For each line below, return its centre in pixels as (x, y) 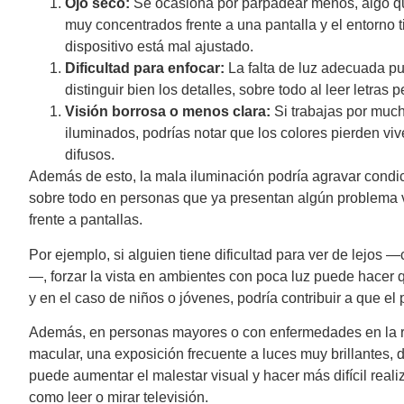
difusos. (93, 155)
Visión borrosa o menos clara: (168, 112)
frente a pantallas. (87, 220)
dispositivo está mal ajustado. (161, 47)
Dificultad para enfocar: (145, 69)
